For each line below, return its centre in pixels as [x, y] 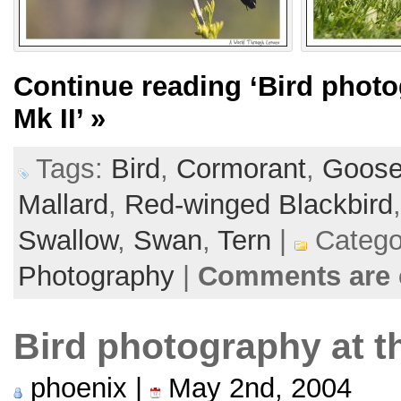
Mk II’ [48, 118]
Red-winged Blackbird [259, 204]
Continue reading [132, 86]
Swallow [68, 240]
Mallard [63, 204]
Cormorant [241, 168]
